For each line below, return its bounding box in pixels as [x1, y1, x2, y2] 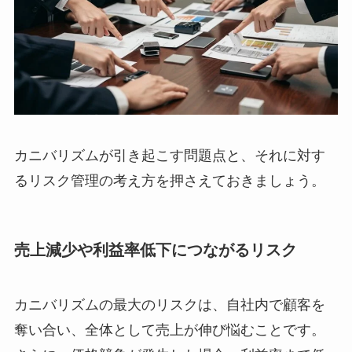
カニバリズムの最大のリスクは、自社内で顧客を [13, 296, 325, 313]
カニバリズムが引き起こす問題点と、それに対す [13, 148, 325, 164]
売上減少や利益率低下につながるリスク [13, 241, 297, 259]
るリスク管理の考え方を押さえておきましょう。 [13, 173, 325, 189]
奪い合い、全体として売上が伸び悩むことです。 [13, 321, 325, 338]
